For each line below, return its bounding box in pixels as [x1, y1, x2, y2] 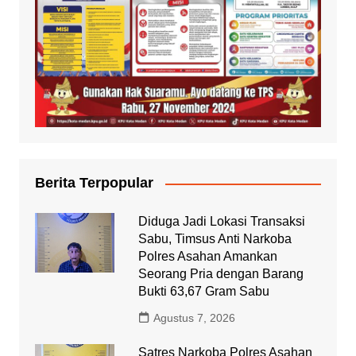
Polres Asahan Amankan [137, 250, 277, 264]
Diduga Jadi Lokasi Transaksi [137, 215, 305, 229]
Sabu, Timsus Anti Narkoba [137, 232, 292, 246]
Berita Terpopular [34, 175, 153, 192]
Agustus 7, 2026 [153, 311, 235, 325]
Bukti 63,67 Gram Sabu [137, 284, 269, 299]
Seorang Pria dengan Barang [137, 267, 304, 281]
